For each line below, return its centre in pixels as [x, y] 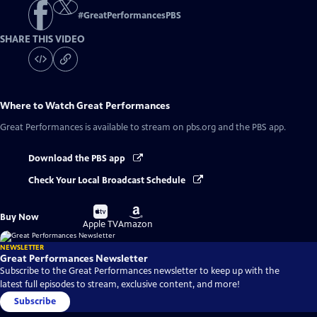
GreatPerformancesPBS [132, 16]
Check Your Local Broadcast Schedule [108, 180]
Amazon [136, 224]
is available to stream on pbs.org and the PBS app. [184, 128]
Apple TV [101, 224]
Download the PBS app [78, 159]
